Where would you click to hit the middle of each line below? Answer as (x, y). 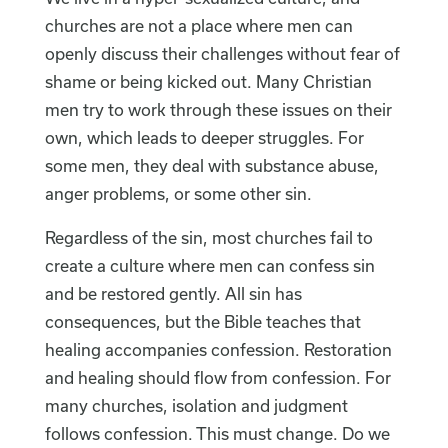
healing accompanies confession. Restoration (218, 350)
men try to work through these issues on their (218, 110)
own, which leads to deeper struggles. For (204, 138)
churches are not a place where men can (198, 26)
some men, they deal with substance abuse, (211, 166)
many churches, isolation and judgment (196, 406)
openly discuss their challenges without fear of (222, 54)
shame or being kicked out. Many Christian (208, 82)
